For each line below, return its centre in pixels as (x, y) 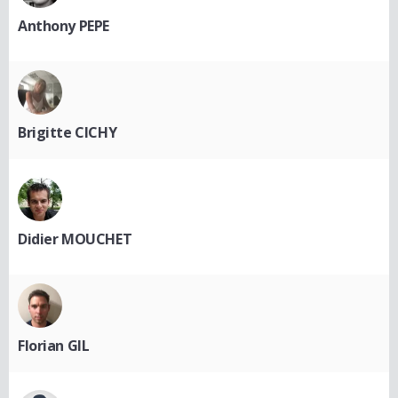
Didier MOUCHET (75, 239)
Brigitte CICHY (68, 132)
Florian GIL (54, 346)
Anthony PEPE (64, 26)
